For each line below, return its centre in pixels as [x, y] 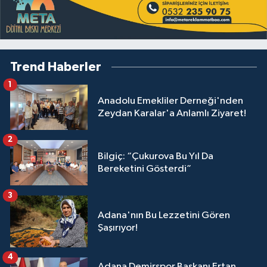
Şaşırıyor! [118, 228]
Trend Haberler [56, 67]
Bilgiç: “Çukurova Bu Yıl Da [156, 157]
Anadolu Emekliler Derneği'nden [170, 101]
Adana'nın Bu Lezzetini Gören [164, 215]
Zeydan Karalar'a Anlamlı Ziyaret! [172, 113]
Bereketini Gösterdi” [145, 169]
